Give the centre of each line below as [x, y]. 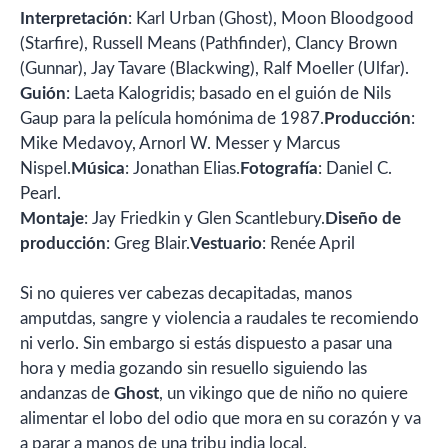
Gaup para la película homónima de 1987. [172, 118]
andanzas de [67, 393]
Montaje [52, 218]
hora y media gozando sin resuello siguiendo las [193, 368]
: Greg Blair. [148, 243]
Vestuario [226, 243]
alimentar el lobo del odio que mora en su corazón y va [220, 418]
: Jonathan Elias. [182, 168]
